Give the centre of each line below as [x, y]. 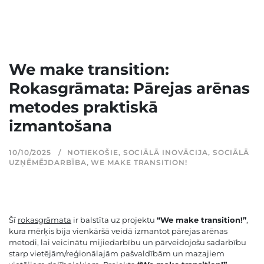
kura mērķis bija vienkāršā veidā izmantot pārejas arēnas [118, 231]
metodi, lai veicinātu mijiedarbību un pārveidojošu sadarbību [128, 242]
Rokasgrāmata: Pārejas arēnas [129, 89]
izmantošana [60, 126]
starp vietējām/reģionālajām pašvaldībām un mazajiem [117, 254]
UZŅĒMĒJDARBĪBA [48, 163]
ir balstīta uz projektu [114, 220]
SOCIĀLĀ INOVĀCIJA [165, 153]
